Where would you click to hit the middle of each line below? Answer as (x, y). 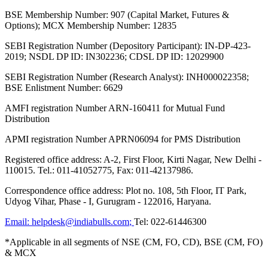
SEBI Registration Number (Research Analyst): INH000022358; (127, 77)
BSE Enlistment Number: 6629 (64, 88)
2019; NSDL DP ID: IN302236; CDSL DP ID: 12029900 (114, 57)
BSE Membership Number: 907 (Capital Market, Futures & (117, 15)
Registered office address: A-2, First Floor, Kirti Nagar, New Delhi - (133, 160)
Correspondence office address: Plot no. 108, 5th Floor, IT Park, (126, 191)
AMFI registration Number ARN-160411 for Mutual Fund (115, 108)
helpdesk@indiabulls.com (80, 222)
